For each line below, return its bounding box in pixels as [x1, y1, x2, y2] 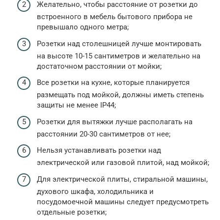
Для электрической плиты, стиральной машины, [37, 174, 208, 184]
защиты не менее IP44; [37, 101, 116, 110]
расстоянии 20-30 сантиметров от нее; [37, 129, 170, 138]
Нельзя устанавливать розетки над [37, 146, 161, 155]
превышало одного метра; [37, 23, 129, 32]
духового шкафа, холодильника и [37, 187, 154, 196]
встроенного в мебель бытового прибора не [37, 12, 192, 22]
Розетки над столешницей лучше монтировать [37, 39, 201, 48]
